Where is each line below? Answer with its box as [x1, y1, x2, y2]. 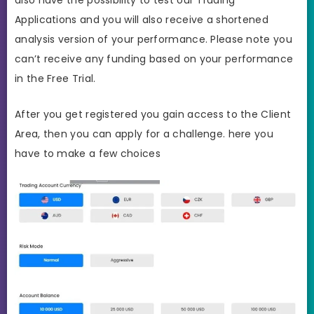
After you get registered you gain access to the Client [15, 107, 292, 122]
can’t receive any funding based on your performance [15, 51, 294, 66]
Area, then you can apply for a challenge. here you [15, 127, 273, 142]
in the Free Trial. [15, 71, 96, 86]
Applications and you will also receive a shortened [15, 12, 268, 27]
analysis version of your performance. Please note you [15, 32, 292, 46]
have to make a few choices [15, 146, 161, 161]
